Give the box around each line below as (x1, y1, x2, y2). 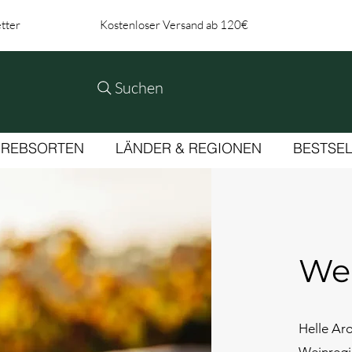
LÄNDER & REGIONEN (115, 139, 262, 158)
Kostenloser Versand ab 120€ (99, 17, 248, 32)
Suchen (115, 77, 164, 97)
